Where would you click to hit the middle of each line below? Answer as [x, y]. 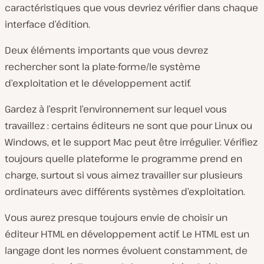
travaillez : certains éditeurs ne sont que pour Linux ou [128, 126]
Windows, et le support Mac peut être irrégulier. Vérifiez [131, 142]
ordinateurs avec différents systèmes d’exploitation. [125, 192]
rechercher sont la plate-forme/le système [103, 67]
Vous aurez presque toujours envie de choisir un [116, 217]
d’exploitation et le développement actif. [98, 83]
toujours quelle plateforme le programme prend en [123, 159]
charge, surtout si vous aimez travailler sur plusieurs [124, 175]
